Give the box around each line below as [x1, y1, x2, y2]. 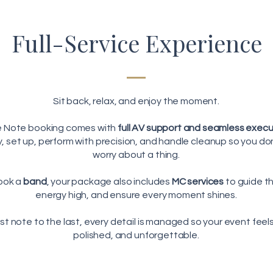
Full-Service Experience [11, 27, 262, 58]
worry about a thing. [93, 150, 180, 160]
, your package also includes [46, 177, 172, 186]
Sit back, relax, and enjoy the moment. [53, 96, 219, 106]
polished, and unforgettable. [73, 230, 199, 240]
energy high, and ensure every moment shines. [35, 190, 237, 200]
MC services [171, 177, 224, 186]
